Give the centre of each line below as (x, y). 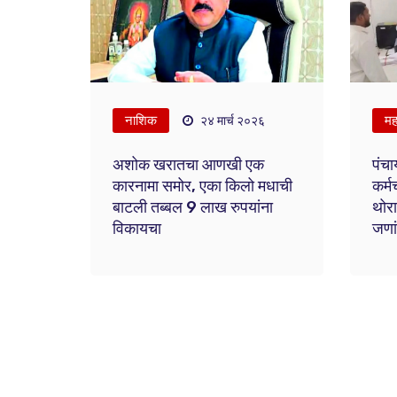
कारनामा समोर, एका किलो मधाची (203, 186)
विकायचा (137, 229)
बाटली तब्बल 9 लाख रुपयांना (193, 207)
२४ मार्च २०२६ (232, 121)
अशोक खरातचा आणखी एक (189, 165)
